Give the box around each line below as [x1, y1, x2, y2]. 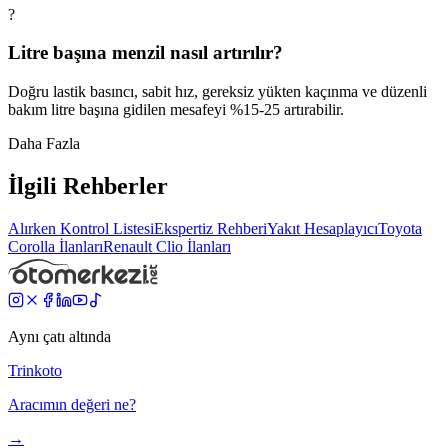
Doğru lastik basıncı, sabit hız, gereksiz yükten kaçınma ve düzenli [8, 83, 427, 101]
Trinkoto [8, 361, 62, 379]
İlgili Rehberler [8, 172, 168, 199]
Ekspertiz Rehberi [154, 219, 267, 237]
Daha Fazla [8, 135, 80, 153]
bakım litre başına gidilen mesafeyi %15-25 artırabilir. [8, 101, 344, 119]
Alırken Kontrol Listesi [8, 219, 154, 237]
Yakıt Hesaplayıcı [267, 219, 378, 237]
